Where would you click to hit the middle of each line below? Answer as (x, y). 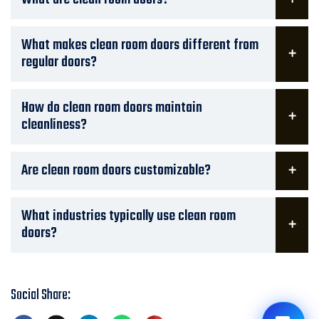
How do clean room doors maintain (112, 108)
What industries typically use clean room (129, 216)
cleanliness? (54, 125)
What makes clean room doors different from (140, 46)
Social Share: (41, 296)
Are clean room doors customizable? (116, 171)
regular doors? (59, 63)
